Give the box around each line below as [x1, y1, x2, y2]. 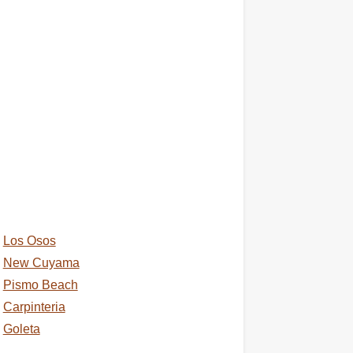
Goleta [2, 322, 40, 336]
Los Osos [2, 234, 56, 247]
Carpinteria [2, 300, 65, 314]
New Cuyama [2, 256, 80, 269]
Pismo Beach [2, 278, 78, 292]
